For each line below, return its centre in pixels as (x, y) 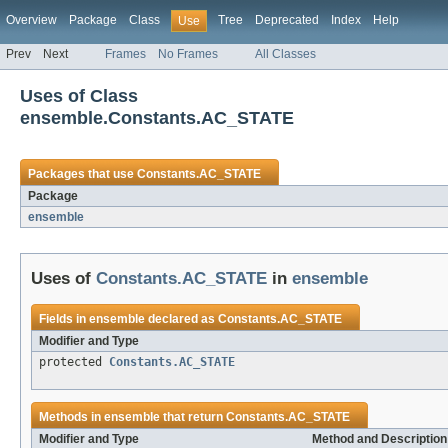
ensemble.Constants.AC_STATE (157, 118)
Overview (31, 20)
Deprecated (287, 20)
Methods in (71, 417)
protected (74, 362)
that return (193, 417)
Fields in (64, 319)
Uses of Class (79, 96)
